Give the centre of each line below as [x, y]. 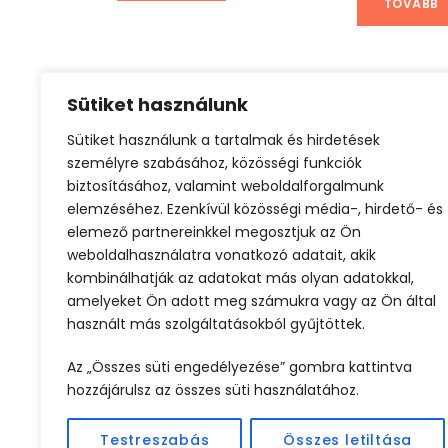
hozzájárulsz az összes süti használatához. [213, 390]
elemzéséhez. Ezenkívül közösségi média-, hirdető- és [255, 209]
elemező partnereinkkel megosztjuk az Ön [214, 232]
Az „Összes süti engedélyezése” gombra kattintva [239, 367]
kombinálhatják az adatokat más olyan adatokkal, [240, 278]
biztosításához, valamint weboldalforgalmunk [225, 186]
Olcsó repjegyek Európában [225, 152]
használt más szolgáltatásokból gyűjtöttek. [216, 324]
